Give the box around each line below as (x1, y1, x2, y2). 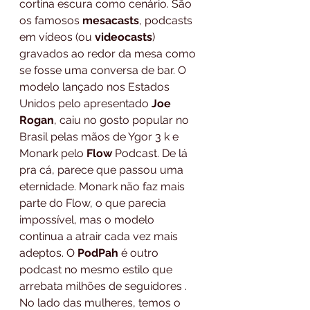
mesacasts (82, 13, 139, 27)
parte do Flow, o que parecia (19, 196, 169, 210)
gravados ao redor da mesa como (19, 46, 199, 60)
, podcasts (139, 13, 195, 27)
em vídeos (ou (19, 30, 95, 44)
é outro (118, 246, 161, 259)
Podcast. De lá (112, 146, 190, 160)
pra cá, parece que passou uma (19, 163, 186, 176)
